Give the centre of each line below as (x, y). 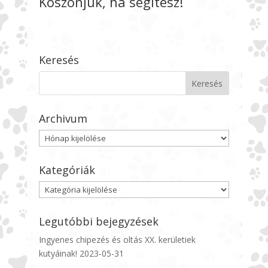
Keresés (59, 60)
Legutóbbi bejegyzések (98, 221)
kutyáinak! (58, 253)
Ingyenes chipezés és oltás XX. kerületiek (117, 239)
